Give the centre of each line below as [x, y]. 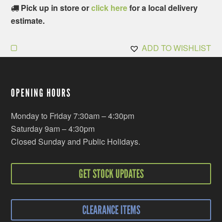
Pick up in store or [56, 8]
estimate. [28, 21]
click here [110, 8]
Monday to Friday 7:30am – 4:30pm [73, 116]
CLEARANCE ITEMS [111, 210]
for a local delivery [163, 8]
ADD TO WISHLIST [176, 48]
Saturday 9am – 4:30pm [53, 129]
